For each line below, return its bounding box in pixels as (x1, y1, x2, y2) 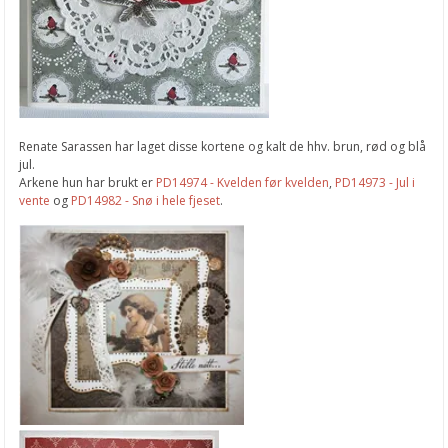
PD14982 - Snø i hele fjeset (71, 192, 221, 210)
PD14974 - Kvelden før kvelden (153, 174, 330, 192)
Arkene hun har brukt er (19, 174, 154, 192)
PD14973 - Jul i (335, 174, 416, 192)
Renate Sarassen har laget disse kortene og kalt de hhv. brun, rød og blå (19, 138, 427, 156)
